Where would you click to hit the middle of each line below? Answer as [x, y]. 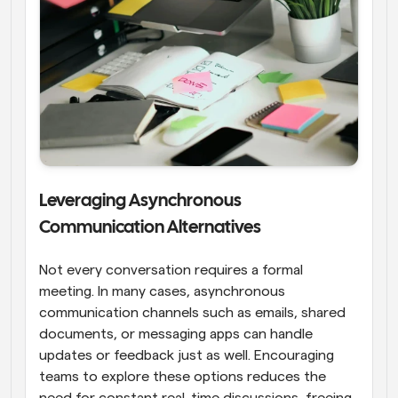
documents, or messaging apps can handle [176, 334]
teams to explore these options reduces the [183, 376]
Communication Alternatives [150, 227]
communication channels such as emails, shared [192, 312]
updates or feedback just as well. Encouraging [187, 355]
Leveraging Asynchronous [140, 201]
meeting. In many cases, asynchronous [162, 291]
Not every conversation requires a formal [171, 270]
